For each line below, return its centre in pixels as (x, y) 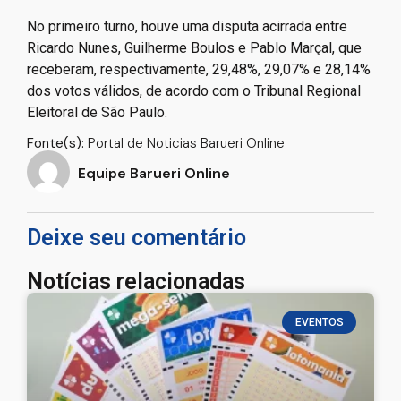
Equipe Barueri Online (154, 174)
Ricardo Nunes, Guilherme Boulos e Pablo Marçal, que (194, 48)
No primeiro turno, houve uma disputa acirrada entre (187, 27)
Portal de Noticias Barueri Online (184, 143)
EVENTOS (319, 322)
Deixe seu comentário (137, 237)
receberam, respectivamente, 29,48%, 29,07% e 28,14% (199, 70)
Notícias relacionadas (136, 281)
